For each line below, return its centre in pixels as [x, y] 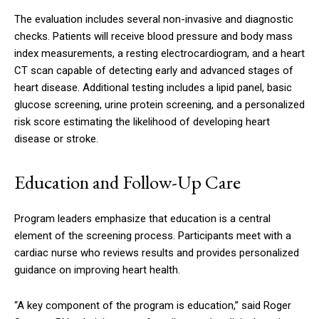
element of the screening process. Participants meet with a [153, 236]
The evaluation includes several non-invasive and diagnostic [154, 20]
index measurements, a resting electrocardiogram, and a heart [159, 54]
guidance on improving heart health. [97, 270]
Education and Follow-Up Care [127, 182]
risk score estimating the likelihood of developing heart [142, 122]
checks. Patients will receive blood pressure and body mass [153, 37]
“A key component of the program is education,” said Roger [153, 306]
